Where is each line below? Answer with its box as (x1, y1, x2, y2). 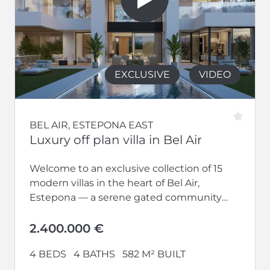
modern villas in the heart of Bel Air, (30, 177, 199, 189)
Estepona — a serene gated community (30, 191, 222, 203)
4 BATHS (74, 248, 115, 260)
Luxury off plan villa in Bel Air (30, 132, 202, 147)
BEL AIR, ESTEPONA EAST (30, 119, 153, 131)
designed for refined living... (30, 206, 162, 218)
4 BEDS (30, 248, 66, 260)
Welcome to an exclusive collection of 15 (30, 162, 222, 174)
